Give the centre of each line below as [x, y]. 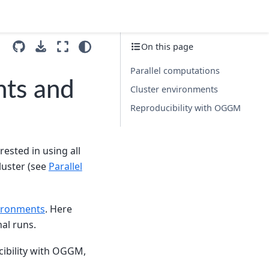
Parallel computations [175, 70]
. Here [58, 209]
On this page [167, 47]
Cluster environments [174, 89]
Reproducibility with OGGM [186, 107]
